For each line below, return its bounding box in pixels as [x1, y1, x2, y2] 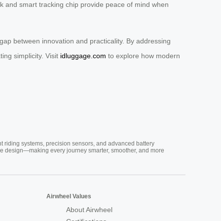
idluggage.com [60, 52, 106, 60]
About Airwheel [66, 206, 112, 214]
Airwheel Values [46, 193, 91, 200]
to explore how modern [106, 52, 180, 60]
